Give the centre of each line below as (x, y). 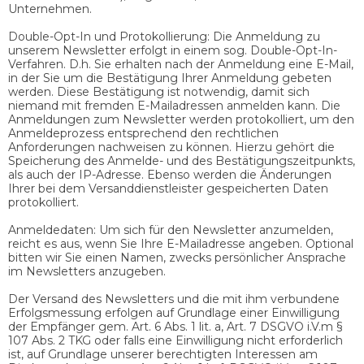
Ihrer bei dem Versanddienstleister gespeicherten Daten (168, 188)
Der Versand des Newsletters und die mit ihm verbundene (174, 299)
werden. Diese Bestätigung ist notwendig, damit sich (159, 91)
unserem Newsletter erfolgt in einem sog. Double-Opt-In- (173, 50)
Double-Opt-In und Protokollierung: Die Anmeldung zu (164, 36)
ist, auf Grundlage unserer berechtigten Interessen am (163, 354)
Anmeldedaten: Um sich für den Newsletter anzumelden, (171, 230)
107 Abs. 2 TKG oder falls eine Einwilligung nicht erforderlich (175, 340)
